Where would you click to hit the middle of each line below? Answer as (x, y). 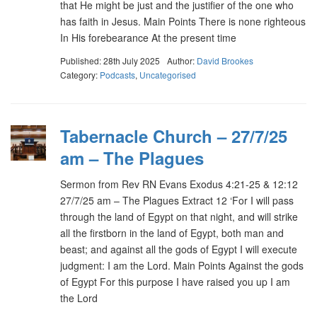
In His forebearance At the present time (148, 37)
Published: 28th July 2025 (110, 60)
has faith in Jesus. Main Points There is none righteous (183, 21)
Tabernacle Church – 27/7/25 (174, 136)
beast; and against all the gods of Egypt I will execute (179, 249)
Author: (182, 60)
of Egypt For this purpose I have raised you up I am (175, 282)
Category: (80, 75)
